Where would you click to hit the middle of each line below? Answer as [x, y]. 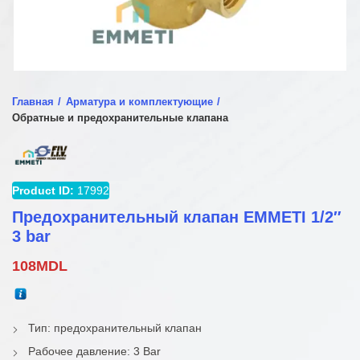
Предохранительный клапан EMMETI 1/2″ [177, 217]
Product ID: [43, 191]
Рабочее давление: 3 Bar [94, 352]
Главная [33, 102]
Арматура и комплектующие [139, 102]
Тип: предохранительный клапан [115, 328]
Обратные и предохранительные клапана [120, 118]
